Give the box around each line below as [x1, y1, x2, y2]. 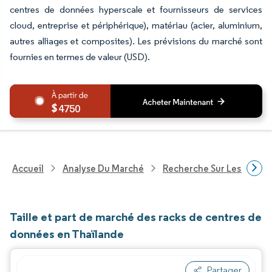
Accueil [12, 162, 44, 174]
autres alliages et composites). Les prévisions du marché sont [10, 35, 262, 47]
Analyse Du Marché [63, 162, 144, 174]
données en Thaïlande [10, 226, 124, 241]
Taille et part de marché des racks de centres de [10, 209, 262, 224]
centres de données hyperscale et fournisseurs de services [10, 4, 262, 15]
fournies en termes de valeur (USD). [10, 51, 150, 63]
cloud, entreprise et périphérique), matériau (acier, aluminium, [10, 19, 262, 31]
